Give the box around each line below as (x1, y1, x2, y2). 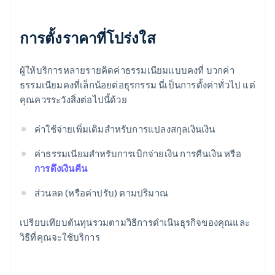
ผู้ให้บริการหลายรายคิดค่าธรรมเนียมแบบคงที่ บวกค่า (20, 64, 234, 77)
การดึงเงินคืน (34, 162, 87, 175)
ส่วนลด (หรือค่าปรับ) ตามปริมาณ (34, 187, 168, 199)
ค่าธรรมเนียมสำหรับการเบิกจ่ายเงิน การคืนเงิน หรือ (34, 147, 241, 160)
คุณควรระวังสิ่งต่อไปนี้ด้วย (20, 93, 127, 106)
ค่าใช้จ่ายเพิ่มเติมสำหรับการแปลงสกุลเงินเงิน (34, 123, 215, 136)
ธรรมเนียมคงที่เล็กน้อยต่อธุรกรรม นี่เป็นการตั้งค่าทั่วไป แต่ (20, 79, 255, 91)
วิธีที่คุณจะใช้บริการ (20, 231, 100, 244)
